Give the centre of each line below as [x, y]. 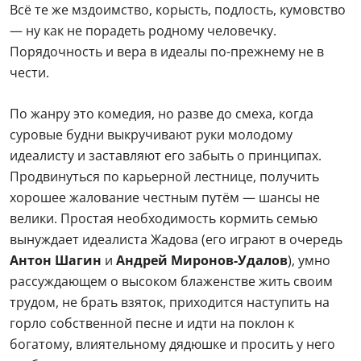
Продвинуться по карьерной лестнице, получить [164, 177]
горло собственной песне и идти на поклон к [152, 324]
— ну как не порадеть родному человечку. [143, 31]
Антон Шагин [56, 261]
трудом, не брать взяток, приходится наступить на [170, 303]
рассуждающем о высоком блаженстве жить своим [171, 282]
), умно [309, 261]
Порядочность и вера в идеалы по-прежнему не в [167, 52]
